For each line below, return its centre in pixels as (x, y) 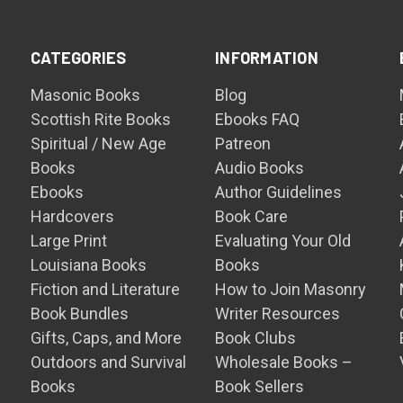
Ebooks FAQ (258, 119)
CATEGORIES (79, 58)
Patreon (243, 143)
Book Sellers (260, 386)
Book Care (252, 216)
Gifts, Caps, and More (107, 338)
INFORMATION (267, 58)
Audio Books (260, 168)
